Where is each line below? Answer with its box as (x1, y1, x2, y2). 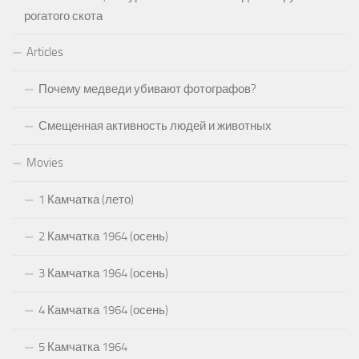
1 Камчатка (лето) (38, 192, 134, 207)
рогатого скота (24, 8, 103, 23)
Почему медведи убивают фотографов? (38, 81, 256, 96)
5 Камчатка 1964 (38, 339, 127, 354)
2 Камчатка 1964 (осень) (38, 228, 168, 244)
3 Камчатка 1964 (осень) (38, 265, 168, 280)
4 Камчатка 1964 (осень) (38, 302, 168, 317)
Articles (26, 44, 63, 59)
